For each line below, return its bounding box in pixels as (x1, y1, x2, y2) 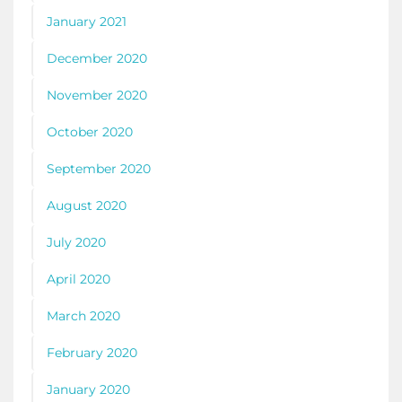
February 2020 (47, 344, 137, 361)
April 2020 (47, 270, 110, 287)
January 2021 (47, 13, 127, 30)
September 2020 (47, 160, 151, 177)
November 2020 (47, 86, 147, 103)
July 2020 (47, 233, 106, 250)
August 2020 (47, 197, 127, 214)
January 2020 (47, 380, 130, 398)
